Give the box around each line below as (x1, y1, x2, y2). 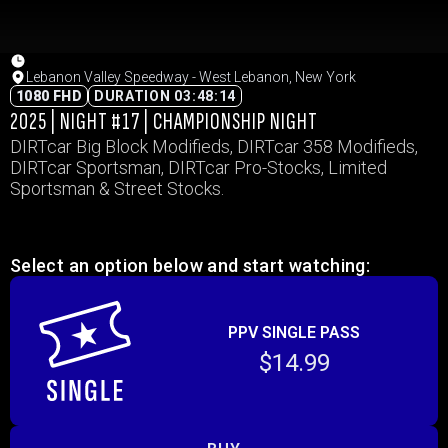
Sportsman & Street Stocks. (10, 178, 224, 199)
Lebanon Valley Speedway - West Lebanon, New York (26, 69, 356, 85)
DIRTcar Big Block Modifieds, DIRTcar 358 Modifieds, (10, 136, 418, 157)
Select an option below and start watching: (10, 255, 371, 276)
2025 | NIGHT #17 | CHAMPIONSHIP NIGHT (10, 107, 318, 136)
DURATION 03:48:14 (93, 88, 237, 104)
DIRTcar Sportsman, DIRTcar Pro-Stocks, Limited (10, 157, 387, 178)
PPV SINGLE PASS (228, 323, 360, 342)
